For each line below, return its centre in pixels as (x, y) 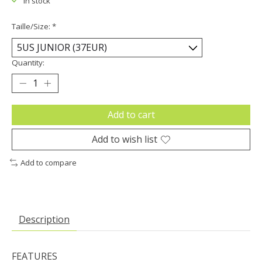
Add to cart (131, 115)
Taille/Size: (32, 26)
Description (44, 219)
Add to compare (48, 163)
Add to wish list (125, 139)
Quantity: (28, 63)
